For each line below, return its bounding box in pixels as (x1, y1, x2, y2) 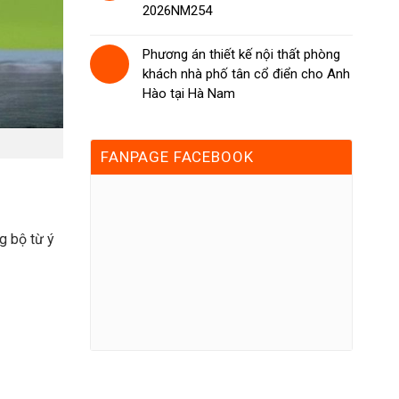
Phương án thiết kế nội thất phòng (142, 45, 340, 62)
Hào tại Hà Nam (142, 85, 235, 102)
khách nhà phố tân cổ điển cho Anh (142, 65, 350, 82)
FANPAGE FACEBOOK (101, 147, 254, 166)
